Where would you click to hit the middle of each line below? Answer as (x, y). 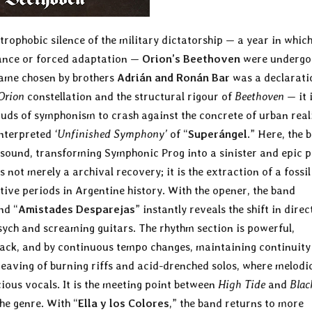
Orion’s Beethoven (191, 59)
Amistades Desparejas (77, 210)
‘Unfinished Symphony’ (111, 134)
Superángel (218, 134)
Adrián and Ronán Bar (173, 78)
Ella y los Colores (124, 304)
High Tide (242, 285)
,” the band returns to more (236, 304)
